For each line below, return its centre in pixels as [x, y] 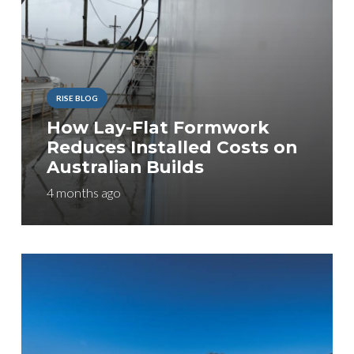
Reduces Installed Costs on [171, 147]
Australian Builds [125, 167]
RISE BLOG [77, 98]
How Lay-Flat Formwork [158, 128]
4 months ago [83, 192]
